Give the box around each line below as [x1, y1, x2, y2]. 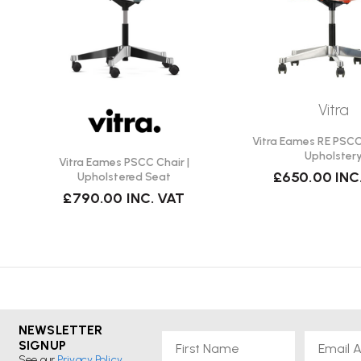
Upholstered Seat [77, 169, 171, 184]
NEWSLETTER [19, 322, 103, 338]
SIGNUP [19, 337, 66, 353]
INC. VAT [126, 189, 185, 207]
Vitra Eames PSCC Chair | [58, 155, 190, 169]
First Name [160, 330, 226, 346]
